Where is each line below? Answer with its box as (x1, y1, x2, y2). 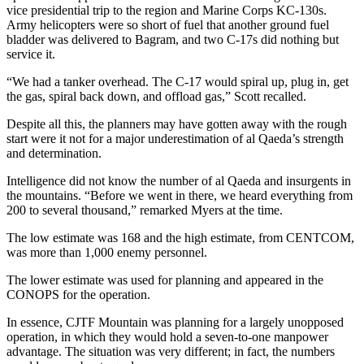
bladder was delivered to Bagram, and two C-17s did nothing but (6, 32, 339, 46)
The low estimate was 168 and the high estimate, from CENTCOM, (6, 230, 354, 245)
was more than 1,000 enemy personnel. (6, 245, 207, 259)
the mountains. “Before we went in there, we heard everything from (6, 188, 353, 202)
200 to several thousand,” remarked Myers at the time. (6, 202, 283, 217)
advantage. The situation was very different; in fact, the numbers (6, 344, 335, 358)
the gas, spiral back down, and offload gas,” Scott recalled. (6, 89, 306, 103)
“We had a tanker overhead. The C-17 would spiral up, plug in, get (6, 74, 349, 89)
